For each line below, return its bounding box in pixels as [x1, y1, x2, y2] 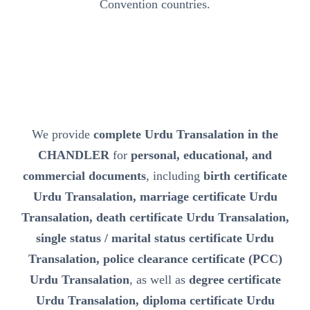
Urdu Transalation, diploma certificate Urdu [35, 293, 275, 308]
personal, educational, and [131, 148, 272, 163]
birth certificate [203, 169, 287, 183]
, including [146, 169, 203, 183]
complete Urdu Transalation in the [93, 127, 278, 142]
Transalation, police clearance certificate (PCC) [28, 252, 282, 266]
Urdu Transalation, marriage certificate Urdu [33, 190, 277, 204]
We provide [32, 127, 93, 142]
